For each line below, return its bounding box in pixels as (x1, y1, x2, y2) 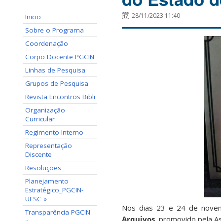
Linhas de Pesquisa (25, 66, 85, 74)
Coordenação (25, 39, 68, 48)
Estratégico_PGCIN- (25, 185, 83, 194)
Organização (25, 106, 65, 114)
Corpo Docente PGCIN (25, 52, 94, 61)
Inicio (25, 12, 41, 21)
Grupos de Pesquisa (25, 79, 88, 88)
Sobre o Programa (25, 26, 84, 35)
